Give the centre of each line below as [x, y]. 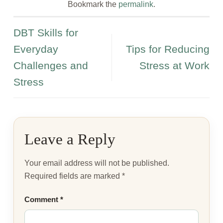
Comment [42, 199]
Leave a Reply [72, 139]
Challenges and [51, 66]
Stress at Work [174, 66]
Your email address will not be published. [97, 163]
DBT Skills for [46, 33]
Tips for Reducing [168, 49]
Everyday [36, 49]
